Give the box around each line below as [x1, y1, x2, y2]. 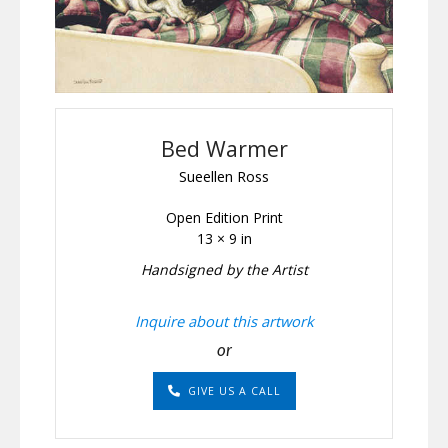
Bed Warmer [160, 133, 288, 163]
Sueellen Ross [179, 165, 269, 186]
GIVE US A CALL [187, 383, 281, 398]
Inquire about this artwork [134, 310, 314, 331]
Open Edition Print [165, 207, 283, 227]
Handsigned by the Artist [140, 259, 308, 279]
